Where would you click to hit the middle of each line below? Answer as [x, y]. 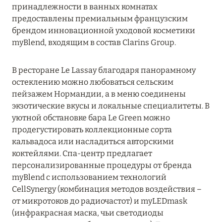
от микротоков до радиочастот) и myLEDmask [100, 201]
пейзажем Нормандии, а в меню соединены [99, 94]
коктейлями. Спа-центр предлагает [82, 154]
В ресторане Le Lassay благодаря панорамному [104, 70]
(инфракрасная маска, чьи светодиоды [88, 213]
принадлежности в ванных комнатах [85, 7]
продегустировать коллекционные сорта [92, 130]
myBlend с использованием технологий [89, 177]
